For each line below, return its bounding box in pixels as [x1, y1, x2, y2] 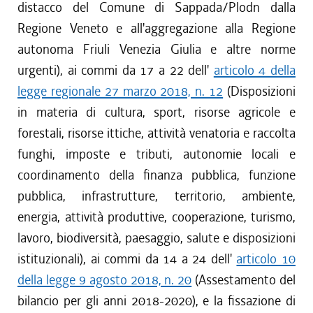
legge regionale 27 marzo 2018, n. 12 [17, 82, 224, 100]
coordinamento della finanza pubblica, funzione [17, 166, 296, 184]
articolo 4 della [213, 61, 296, 79]
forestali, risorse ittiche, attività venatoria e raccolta [17, 124, 296, 142]
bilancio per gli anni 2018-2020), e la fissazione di [17, 292, 296, 310]
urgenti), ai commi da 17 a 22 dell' [17, 61, 214, 79]
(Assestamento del [191, 271, 296, 289]
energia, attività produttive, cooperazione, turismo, [17, 208, 296, 226]
